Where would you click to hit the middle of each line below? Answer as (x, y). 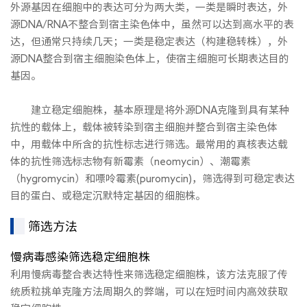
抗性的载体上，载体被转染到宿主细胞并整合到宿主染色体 (144, 127)
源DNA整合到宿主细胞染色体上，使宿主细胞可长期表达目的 (150, 58)
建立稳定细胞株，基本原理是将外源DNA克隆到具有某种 (150, 110)
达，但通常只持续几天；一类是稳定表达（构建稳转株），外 (149, 41)
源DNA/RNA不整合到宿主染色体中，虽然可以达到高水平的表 (152, 24)
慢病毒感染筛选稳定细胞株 (80, 256)
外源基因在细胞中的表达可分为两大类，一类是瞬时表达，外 (149, 7)
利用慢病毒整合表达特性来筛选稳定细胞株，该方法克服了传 (149, 274)
